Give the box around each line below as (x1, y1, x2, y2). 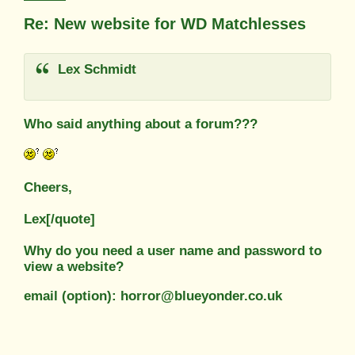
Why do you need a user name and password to (24, 242, 322, 258)
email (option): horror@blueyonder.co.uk (24, 288, 282, 303)
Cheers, (24, 179, 72, 195)
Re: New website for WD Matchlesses (24, 14, 306, 32)
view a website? (24, 258, 124, 274)
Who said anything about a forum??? (24, 116, 258, 132)
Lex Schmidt (53, 61, 136, 77)
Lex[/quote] (24, 211, 95, 227)
